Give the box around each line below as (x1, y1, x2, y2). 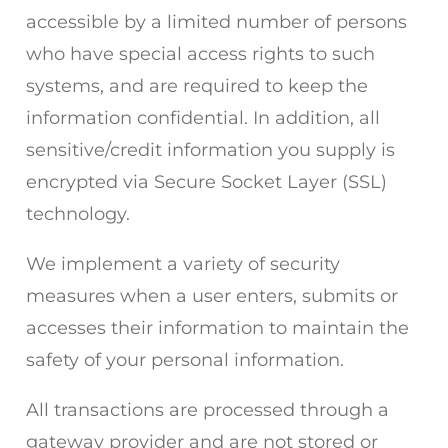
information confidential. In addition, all (26, 107, 380, 129)
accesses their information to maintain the (26, 317, 409, 339)
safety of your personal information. (26, 349, 344, 371)
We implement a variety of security (26, 253, 340, 275)
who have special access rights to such (26, 43, 375, 65)
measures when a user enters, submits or (26, 285, 398, 307)
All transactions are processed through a (26, 399, 389, 421)
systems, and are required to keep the (26, 75, 368, 97)
